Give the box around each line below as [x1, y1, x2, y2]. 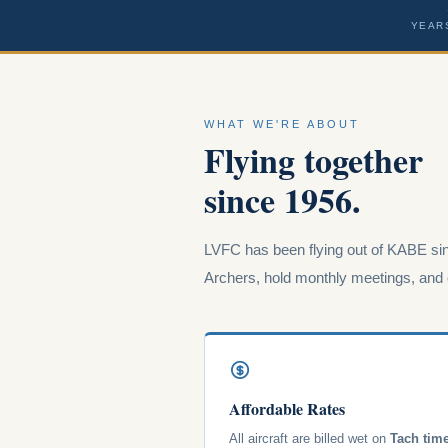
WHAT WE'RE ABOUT [204, 118, 360, 130]
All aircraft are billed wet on [229, 430, 390, 446]
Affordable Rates [229, 396, 345, 420]
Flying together [204, 134, 423, 185]
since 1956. [204, 174, 361, 225]
